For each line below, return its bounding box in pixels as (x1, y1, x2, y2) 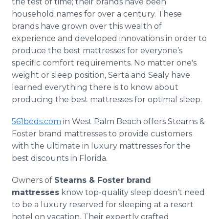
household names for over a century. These (12, 9, 182, 19)
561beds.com (12, 117, 61, 126)
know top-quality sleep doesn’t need (59, 188, 205, 197)
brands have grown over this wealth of (12, 22, 162, 31)
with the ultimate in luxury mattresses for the (12, 141, 191, 151)
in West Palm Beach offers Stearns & (61, 117, 205, 126)
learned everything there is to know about (12, 83, 178, 92)
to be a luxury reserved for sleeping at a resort (12, 200, 194, 209)
